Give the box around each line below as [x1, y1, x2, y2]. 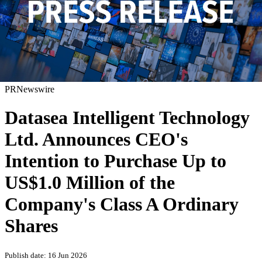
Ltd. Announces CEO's [5, 129, 188, 150]
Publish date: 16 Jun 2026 [5, 250, 87, 260]
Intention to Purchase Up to [5, 150, 226, 172]
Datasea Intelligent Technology [5, 107, 250, 129]
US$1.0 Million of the [5, 172, 175, 194]
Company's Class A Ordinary [5, 194, 239, 215]
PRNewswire [5, 84, 54, 94]
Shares [5, 215, 58, 237]
